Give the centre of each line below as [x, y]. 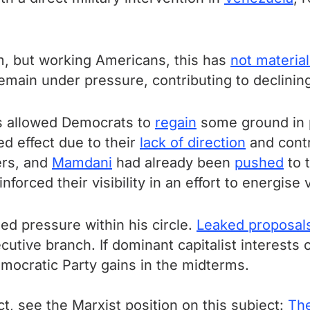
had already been [173, 163]
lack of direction [193, 143]
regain [176, 122]
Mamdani [82, 163]
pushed [259, 163]
